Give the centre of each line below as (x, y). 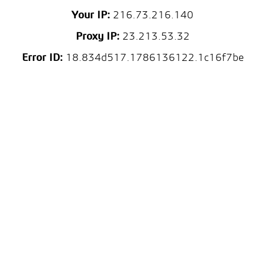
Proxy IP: (97, 37)
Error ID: (42, 58)
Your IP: (91, 16)
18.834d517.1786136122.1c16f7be (153, 58)
